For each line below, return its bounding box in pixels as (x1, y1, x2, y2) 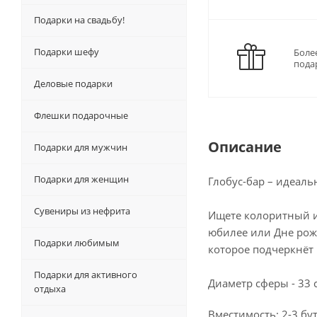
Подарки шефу (34, 45, 99, 59)
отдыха (34, 282, 66, 296)
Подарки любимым (34, 236, 120, 250)
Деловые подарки (34, 77, 113, 91)
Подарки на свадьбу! (34, 13, 125, 27)
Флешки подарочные (34, 109, 128, 122)
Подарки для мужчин (34, 141, 127, 154)
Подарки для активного (34, 268, 137, 282)
